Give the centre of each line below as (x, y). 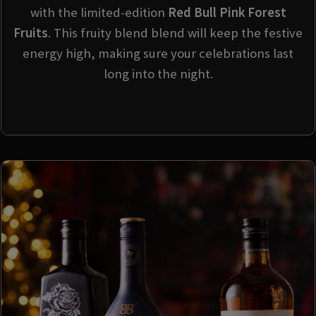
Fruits (31, 33)
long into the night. (158, 74)
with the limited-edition (99, 13)
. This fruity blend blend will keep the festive (175, 33)
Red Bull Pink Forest (227, 13)
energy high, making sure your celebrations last (158, 54)
